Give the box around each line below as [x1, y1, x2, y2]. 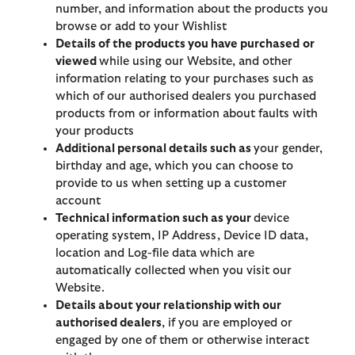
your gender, [254, 143, 323, 155]
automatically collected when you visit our [55, 265, 292, 277]
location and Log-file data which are [55, 247, 254, 260]
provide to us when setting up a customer [55, 177, 287, 190]
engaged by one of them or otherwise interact [55, 334, 309, 347]
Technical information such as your [55, 212, 254, 225]
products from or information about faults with [55, 108, 318, 120]
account [55, 195, 101, 208]
